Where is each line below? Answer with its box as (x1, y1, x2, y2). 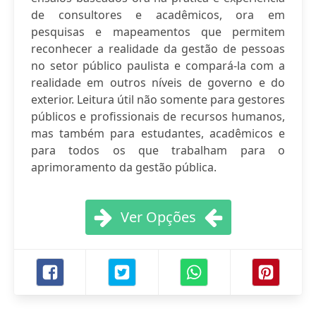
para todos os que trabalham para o (31, 142, 285, 158)
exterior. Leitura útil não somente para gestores (31, 92, 285, 107)
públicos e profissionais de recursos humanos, (31, 109, 285, 124)
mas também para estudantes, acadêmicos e (31, 126, 285, 141)
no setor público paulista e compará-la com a (31, 58, 285, 73)
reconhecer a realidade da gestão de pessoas (31, 41, 285, 56)
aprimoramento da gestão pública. (31, 159, 217, 175)
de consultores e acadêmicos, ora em (31, 7, 285, 23)
